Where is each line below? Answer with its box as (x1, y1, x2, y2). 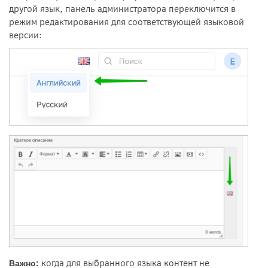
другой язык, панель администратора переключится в (9, 4, 236, 15)
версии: (9, 30, 42, 41)
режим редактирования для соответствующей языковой (9, 17, 244, 28)
